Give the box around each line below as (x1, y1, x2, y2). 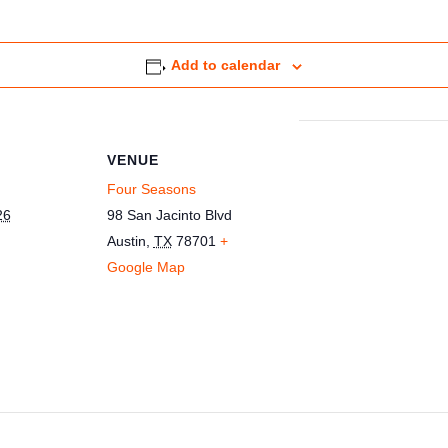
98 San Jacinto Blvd (106, 207, 232, 224)
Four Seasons (106, 181, 196, 198)
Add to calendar (171, 57, 281, 74)
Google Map (106, 259, 185, 276)
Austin (106, 233, 146, 250)
